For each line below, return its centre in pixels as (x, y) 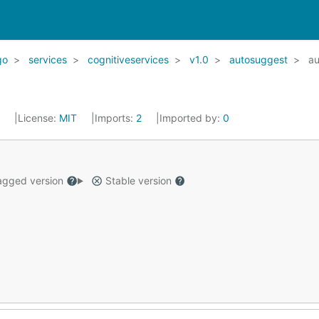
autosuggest (258, 59)
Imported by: (191, 118)
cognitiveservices (128, 59)
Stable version (138, 181)
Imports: (115, 118)
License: (38, 118)
